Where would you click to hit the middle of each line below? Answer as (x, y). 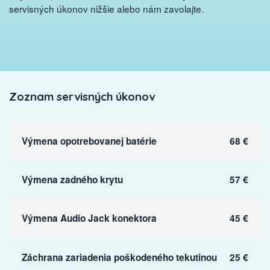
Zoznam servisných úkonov (82, 97)
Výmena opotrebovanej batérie (89, 141)
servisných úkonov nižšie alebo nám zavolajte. (106, 8)
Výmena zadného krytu (72, 180)
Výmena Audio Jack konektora (89, 218)
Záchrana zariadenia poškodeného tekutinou (119, 257)
